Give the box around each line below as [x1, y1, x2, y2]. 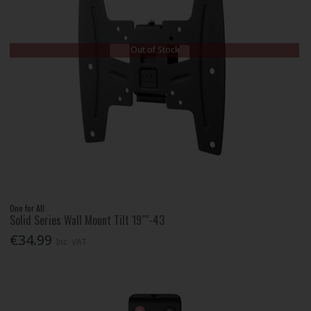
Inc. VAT [56, 235, 87, 248]
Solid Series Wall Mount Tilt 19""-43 [10, 212, 165, 229]
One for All [10, 202, 45, 215]
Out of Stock [130, 44, 179, 56]
